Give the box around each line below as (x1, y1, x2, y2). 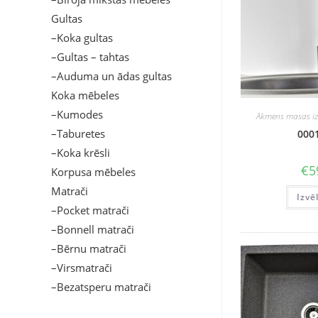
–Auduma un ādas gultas (51, 69, 172, 83)
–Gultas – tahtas (51, 50, 129, 64)
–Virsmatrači (51, 261, 112, 275)
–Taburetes (51, 126, 105, 141)
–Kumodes (51, 107, 103, 121)
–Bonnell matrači (51, 222, 134, 236)
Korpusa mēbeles (51, 165, 136, 179)
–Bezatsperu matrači (51, 280, 151, 294)
